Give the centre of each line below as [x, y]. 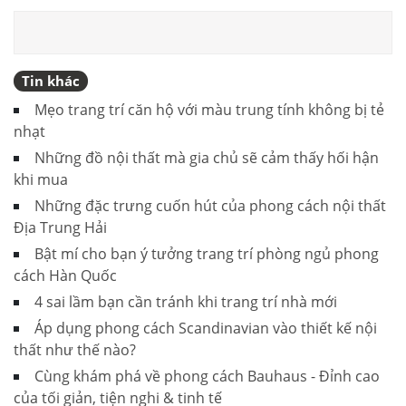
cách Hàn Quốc [65, 275]
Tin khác [51, 80]
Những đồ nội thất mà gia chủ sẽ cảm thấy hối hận [207, 157]
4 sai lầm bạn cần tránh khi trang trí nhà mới [186, 301]
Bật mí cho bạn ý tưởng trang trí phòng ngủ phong [207, 253]
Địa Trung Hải [60, 227]
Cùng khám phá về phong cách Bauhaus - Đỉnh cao [207, 376]
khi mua [41, 179]
